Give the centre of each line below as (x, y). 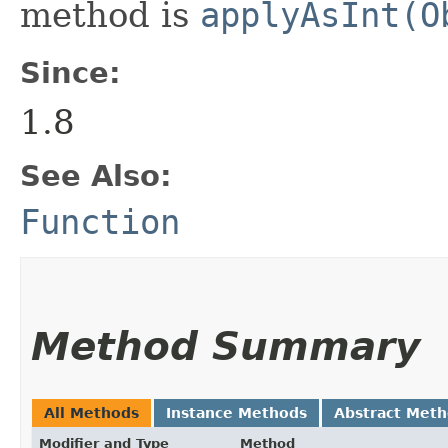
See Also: (96, 175)
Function (100, 221)
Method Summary (225, 346)
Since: (70, 72)
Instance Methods (236, 412)
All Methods (91, 412)
